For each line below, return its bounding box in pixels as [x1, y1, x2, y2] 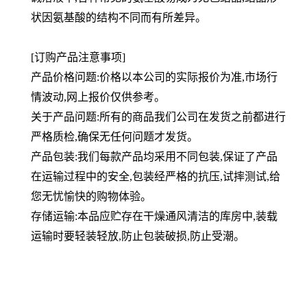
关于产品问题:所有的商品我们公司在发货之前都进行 [31, 111, 286, 123]
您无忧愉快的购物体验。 [31, 191, 151, 202]
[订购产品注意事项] [31, 51, 125, 63]
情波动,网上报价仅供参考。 [31, 91, 165, 103]
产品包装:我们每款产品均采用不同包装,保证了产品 [31, 151, 278, 162]
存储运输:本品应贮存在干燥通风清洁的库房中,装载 [31, 210, 278, 222]
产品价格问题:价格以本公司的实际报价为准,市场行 [31, 71, 278, 83]
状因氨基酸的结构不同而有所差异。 [31, 12, 206, 23]
